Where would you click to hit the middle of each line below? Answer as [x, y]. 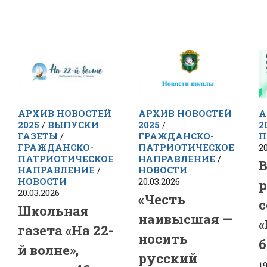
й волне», [48, 250]
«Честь [162, 199]
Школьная [53, 210]
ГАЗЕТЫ [38, 136]
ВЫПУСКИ [73, 124]
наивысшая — [185, 219]
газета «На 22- [66, 230]
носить [163, 238]
